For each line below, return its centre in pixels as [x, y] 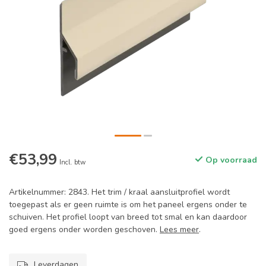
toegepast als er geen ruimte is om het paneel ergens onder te [128, 205]
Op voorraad [230, 160]
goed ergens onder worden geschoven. [84, 229]
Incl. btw [72, 162]
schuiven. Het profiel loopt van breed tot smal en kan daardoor [128, 217]
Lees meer [179, 229]
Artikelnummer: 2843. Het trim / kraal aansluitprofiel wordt [119, 192]
